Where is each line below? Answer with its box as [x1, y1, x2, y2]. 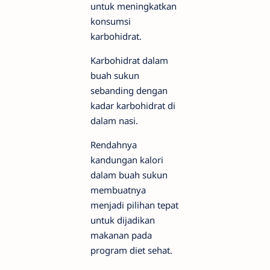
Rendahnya [90, 139, 137, 151]
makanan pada [90, 229, 152, 241]
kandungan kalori [90, 154, 163, 166]
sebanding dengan [90, 84, 168, 96]
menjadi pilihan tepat [90, 199, 178, 211]
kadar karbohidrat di [90, 99, 175, 111]
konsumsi [90, 15, 131, 27]
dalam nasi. [90, 115, 138, 127]
